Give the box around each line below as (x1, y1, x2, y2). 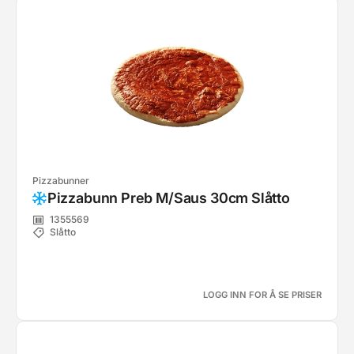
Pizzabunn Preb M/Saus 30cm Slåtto (47, 190, 290, 206)
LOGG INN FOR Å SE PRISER (203, 289, 322, 300)
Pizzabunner (32, 175, 89, 186)
